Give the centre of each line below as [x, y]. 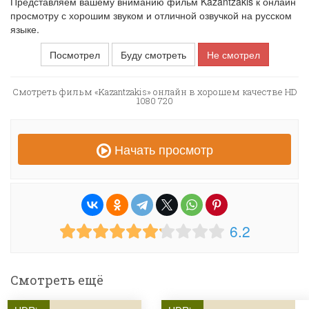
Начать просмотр [162, 149]
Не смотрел [233, 54]
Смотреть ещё [57, 280]
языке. [25, 29]
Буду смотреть [153, 54]
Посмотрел [74, 54]
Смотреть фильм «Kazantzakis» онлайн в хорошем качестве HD [154, 92]
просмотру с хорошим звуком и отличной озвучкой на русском [151, 15]
